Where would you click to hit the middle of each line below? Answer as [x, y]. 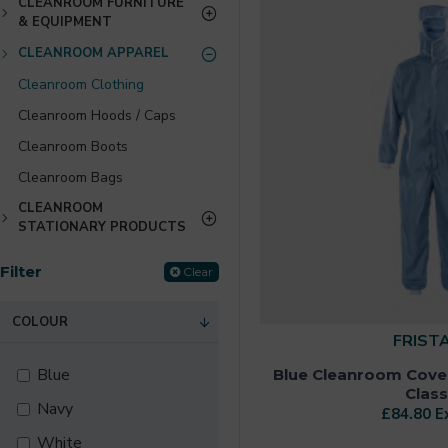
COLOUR [40, 322]
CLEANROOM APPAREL [93, 53]
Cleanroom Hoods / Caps [97, 115]
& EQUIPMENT [65, 22]
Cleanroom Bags [70, 177]
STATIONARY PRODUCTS [102, 227]
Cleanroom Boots [73, 146]
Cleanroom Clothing [81, 84]
